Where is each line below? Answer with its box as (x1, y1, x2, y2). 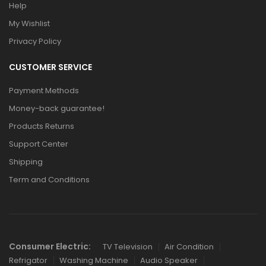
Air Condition (164, 241, 214, 252)
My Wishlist (9, 18, 50, 29)
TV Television (103, 241, 153, 252)
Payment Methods (9, 85, 79, 96)
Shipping (9, 156, 43, 167)
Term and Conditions (9, 174, 90, 185)
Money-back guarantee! (9, 103, 104, 114)
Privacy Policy (9, 36, 61, 47)
